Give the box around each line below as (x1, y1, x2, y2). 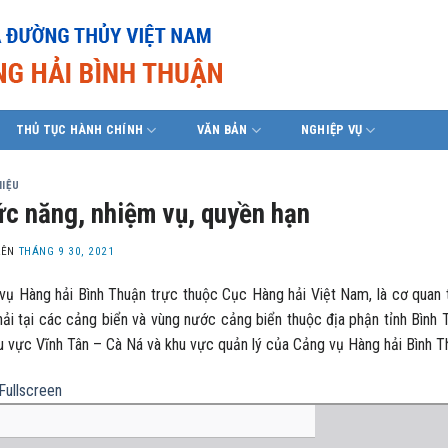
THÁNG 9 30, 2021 (18, 245, 115, 259)
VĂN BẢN (196, 122, 248, 137)
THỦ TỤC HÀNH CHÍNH (15, 122, 144, 137)
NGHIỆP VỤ (300, 122, 363, 137)
